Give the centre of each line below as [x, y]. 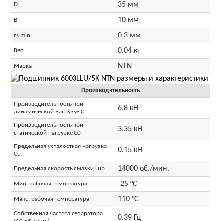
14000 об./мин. [144, 169]
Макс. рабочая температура [52, 199]
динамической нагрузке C [49, 112]
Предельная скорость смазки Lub [59, 168]
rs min [22, 35]
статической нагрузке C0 [47, 133]
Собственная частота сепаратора [58, 213]
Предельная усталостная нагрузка [60, 146]
